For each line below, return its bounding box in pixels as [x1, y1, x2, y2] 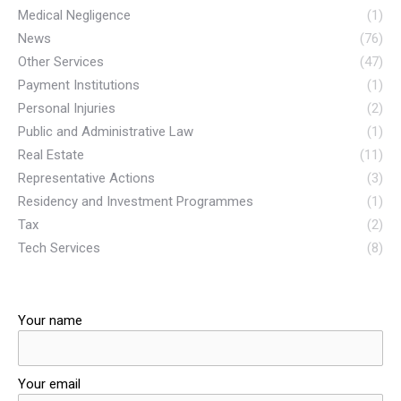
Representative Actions [18, 169, 155, 186]
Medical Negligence [18, 6, 131, 23]
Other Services [18, 53, 104, 70]
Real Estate [18, 146, 84, 163]
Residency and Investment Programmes [18, 192, 253, 209]
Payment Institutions [18, 76, 140, 93]
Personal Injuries [18, 99, 115, 116]
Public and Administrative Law [18, 123, 193, 140]
